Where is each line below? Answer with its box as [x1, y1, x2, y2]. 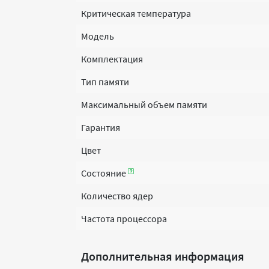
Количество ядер [81, 190, 153, 202]
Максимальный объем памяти [81, 98, 207, 110]
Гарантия [81, 121, 120, 133]
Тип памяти [81, 76, 129, 88]
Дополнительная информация [81, 249, 244, 264]
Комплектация [81, 53, 143, 65]
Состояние [81, 167, 128, 179]
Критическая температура [81, 7, 191, 19]
